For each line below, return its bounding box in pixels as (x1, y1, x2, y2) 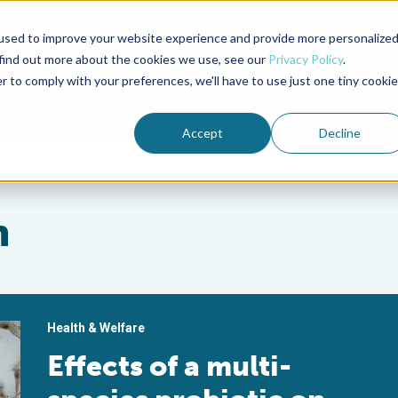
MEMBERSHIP (182, 81, 308, 105)
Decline (318, 124, 361, 140)
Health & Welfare (47, 321, 146, 335)
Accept (182, 124, 224, 140)
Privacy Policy (267, 51, 343, 67)
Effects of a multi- (47, 349, 292, 383)
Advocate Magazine (131, 36, 250, 52)
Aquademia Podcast (267, 36, 389, 52)
